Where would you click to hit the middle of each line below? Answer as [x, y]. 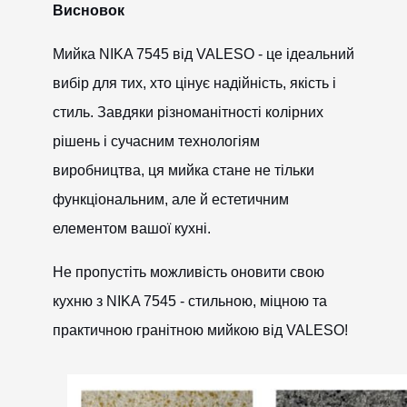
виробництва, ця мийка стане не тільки [183, 171]
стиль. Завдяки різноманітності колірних [188, 113]
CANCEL [248, 218]
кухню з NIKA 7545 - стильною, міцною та [189, 302]
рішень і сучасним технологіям [156, 142]
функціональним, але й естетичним [170, 200]
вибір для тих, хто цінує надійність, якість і [194, 84]
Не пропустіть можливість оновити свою [188, 273]
